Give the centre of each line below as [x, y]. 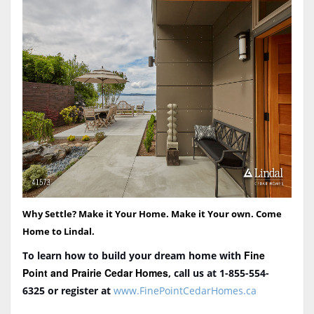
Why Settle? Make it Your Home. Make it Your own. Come [152, 213]
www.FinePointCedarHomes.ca [185, 290]
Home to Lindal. [58, 231]
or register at [80, 290]
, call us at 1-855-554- [218, 273]
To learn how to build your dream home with [133, 255]
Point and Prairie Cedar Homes [95, 272]
